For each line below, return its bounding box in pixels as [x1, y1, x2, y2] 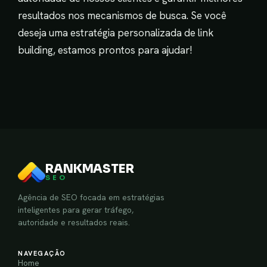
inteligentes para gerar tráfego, [18, 204, 133, 215]
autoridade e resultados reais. [18, 216, 130, 228]
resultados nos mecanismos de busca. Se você [18, 8, 226, 22]
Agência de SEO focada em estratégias [18, 191, 164, 203]
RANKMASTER [45, 162, 134, 177]
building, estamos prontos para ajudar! [18, 43, 193, 57]
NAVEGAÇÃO [18, 249, 66, 257]
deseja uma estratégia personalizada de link [18, 26, 214, 39]
